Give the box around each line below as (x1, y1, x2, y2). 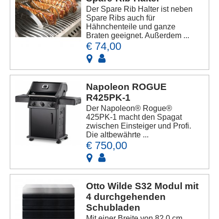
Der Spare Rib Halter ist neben (86, 5, 193, 14)
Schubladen (86, 202, 141, 213)
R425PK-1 (86, 92, 131, 103)
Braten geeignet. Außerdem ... (86, 31, 190, 40)
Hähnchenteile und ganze (86, 22, 176, 31)
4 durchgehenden (86, 192, 166, 202)
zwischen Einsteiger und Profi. (86, 122, 192, 131)
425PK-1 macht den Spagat (86, 113, 182, 122)
